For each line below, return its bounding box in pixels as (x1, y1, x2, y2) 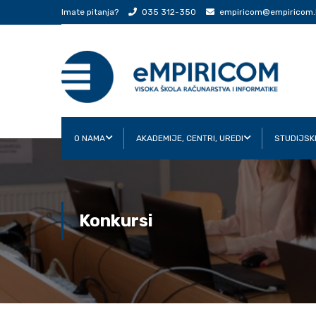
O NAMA (74, 133, 105, 143)
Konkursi (79, 211, 153, 231)
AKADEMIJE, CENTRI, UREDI (136, 133, 243, 143)
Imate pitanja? (61, 7, 119, 17)
